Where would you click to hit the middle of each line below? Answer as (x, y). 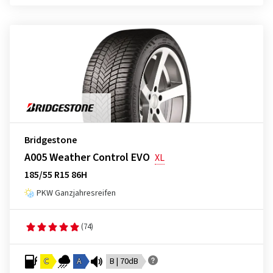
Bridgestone (51, 140)
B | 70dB (124, 261)
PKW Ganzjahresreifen (76, 193)
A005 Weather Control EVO (87, 158)
